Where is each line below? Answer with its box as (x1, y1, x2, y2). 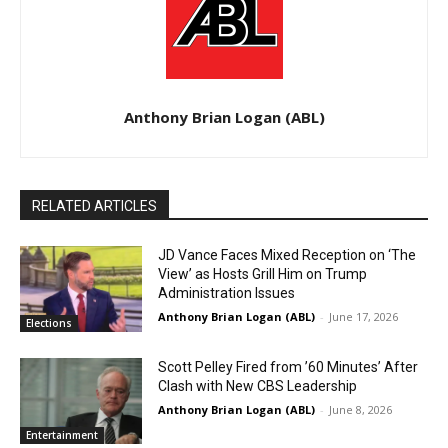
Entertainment (26, 427, 98, 442)
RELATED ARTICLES (32, 198, 157, 215)
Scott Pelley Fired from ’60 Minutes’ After (158, 359, 419, 376)
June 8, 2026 (329, 402, 393, 418)
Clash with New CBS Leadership (158, 378, 358, 395)
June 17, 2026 (329, 309, 399, 325)
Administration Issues (158, 285, 296, 302)
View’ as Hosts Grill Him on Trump (158, 266, 368, 283)
